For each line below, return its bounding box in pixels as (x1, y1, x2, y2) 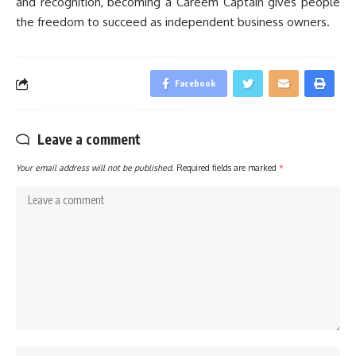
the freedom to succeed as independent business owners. (16, 14, 330, 30)
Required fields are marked (176, 162, 279, 173)
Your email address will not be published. (16, 162, 174, 173)
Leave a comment (37, 130, 141, 149)
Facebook (175, 78, 215, 89)
